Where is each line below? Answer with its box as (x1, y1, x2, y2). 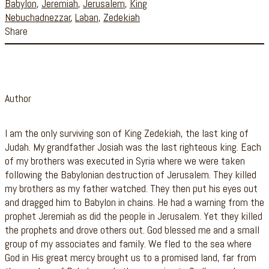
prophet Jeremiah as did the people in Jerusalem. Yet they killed (5, 208, 262, 223)
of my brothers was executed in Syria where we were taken (5, 153, 245, 168)
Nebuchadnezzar (5, 10, 71, 25)
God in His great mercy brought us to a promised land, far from (5, 250, 256, 264)
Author (5, 91, 31, 106)
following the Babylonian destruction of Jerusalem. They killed (5, 167, 256, 181)
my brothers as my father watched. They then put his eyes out (5, 181, 258, 195)
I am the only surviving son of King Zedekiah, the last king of (5, 125, 249, 140)
